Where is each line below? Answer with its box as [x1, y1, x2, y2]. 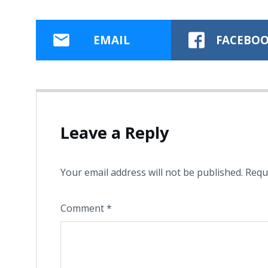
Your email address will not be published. [60, 165, 243, 179]
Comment [60, 201, 106, 215]
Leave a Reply [60, 121, 169, 144]
